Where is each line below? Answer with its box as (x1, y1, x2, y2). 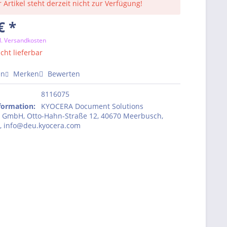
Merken (13, 69, 40, 79)
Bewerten (46, 69, 81, 79)
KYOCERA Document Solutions (41, 101, 144, 111)
